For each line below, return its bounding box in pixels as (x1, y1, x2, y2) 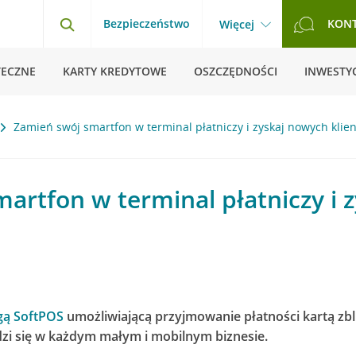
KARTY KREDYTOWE (63, 64, 167, 79)
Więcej (219, 17, 254, 32)
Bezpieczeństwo (103, 16, 190, 31)
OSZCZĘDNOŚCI (194, 64, 277, 79)
